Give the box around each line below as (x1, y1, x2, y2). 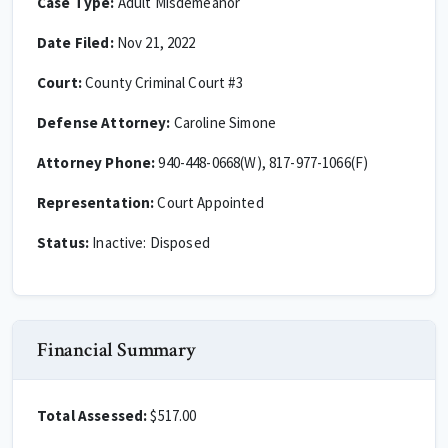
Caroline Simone (170, 113, 276, 132)
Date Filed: (37, 33, 114, 52)
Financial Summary (37, 337, 196, 363)
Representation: (37, 193, 155, 212)
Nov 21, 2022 (113, 33, 196, 52)
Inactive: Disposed (89, 233, 210, 252)
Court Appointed (154, 193, 264, 212)
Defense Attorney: (37, 113, 171, 132)
